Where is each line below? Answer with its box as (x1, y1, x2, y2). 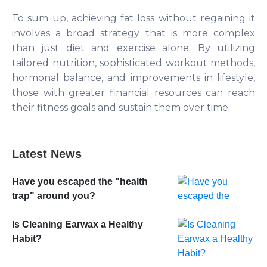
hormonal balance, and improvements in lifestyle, (12, 72, 255, 84)
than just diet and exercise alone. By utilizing (12, 42, 255, 54)
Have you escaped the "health (12, 176, 148, 187)
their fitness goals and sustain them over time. (12, 102, 230, 114)
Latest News (12, 147, 82, 161)
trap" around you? (12, 191, 95, 201)
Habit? (12, 234, 42, 244)
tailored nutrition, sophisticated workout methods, (12, 57, 255, 69)
